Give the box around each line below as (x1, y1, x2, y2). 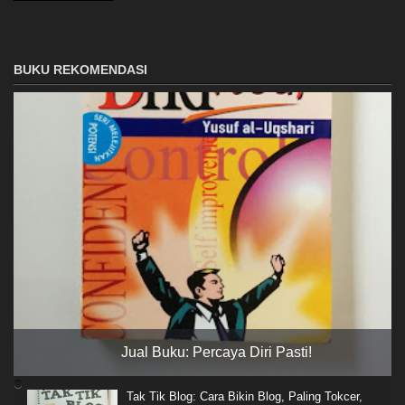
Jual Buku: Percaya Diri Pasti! (120, 344, 312, 360)
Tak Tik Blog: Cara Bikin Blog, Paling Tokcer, (127, 389, 363, 403)
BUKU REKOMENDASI (14, 62, 147, 78)
